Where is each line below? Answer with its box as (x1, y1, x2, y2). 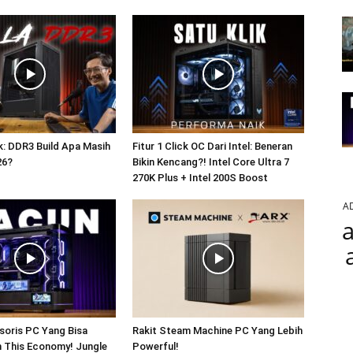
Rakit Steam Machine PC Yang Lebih (132, 324, 303, 336)
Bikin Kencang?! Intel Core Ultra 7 (132, 155, 289, 168)
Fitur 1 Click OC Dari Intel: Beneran (132, 139, 292, 152)
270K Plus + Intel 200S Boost (132, 171, 268, 184)
